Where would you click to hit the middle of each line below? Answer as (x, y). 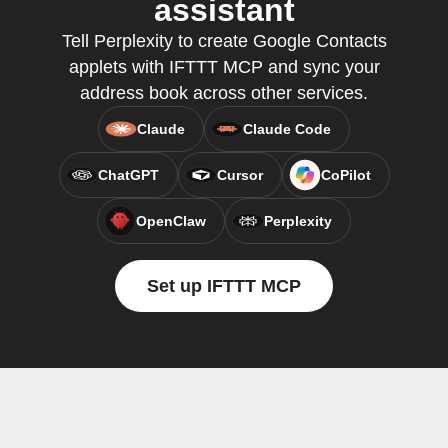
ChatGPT (128, 175)
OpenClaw (171, 221)
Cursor (239, 175)
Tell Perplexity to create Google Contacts (224, 41)
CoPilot (345, 175)
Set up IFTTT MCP (224, 286)
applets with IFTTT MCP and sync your (224, 67)
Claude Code (287, 129)
